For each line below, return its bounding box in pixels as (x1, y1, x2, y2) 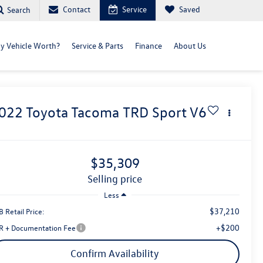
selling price (93, 173, 142, 186)
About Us (174, 40, 206, 51)
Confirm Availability (70, 247, 159, 259)
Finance (135, 40, 162, 51)
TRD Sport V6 (123, 103, 207, 122)
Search (7, 4, 31, 15)
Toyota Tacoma (26, 103, 120, 122)
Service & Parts (72, 40, 123, 51)
